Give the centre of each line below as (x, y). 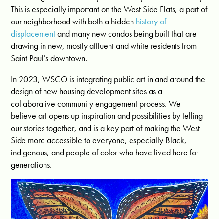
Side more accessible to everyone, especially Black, (99, 140)
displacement (33, 34)
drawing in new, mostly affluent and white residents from (104, 46)
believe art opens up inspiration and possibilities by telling (107, 116)
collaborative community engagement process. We (96, 104)
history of (151, 22)
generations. (32, 165)
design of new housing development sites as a (87, 91)
